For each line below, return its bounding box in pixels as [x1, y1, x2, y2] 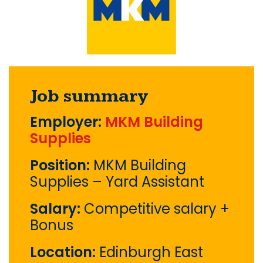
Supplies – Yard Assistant [30, 172, 204, 192]
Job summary [30, 86, 148, 107]
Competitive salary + [84, 199, 230, 219]
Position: [30, 156, 93, 176]
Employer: [30, 112, 105, 132]
